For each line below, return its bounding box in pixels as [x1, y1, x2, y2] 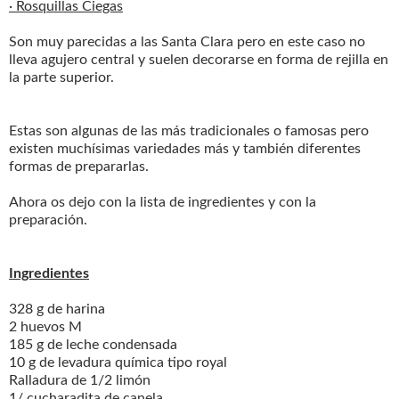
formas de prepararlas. [9, 159, 149, 174]
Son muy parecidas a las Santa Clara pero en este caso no [9, 34, 365, 49]
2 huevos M [9, 319, 82, 334]
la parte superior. [9, 69, 114, 85]
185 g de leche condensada [9, 337, 177, 352]
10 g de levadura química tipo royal [9, 354, 227, 370]
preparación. [9, 212, 87, 227]
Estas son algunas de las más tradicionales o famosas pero [9, 123, 369, 138]
